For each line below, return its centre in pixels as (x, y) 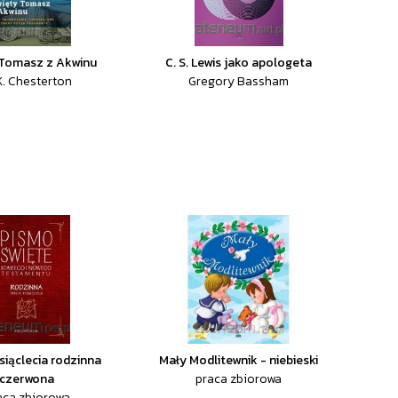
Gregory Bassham (239, 81)
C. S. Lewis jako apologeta (239, 63)
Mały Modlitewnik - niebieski (239, 360)
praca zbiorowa (239, 379)
